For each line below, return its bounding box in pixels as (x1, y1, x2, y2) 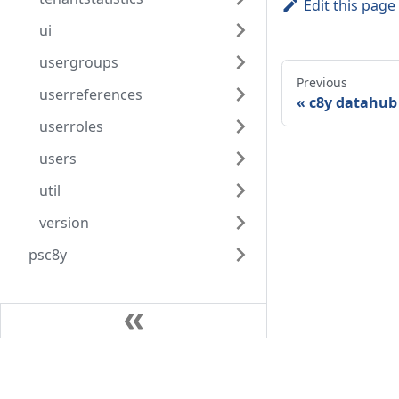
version (39, 213, 89, 232)
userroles (39, 117, 103, 136)
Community (105, 366, 190, 386)
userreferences (39, 85, 142, 104)
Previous (297, 74, 347, 92)
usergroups (39, 53, 118, 72)
